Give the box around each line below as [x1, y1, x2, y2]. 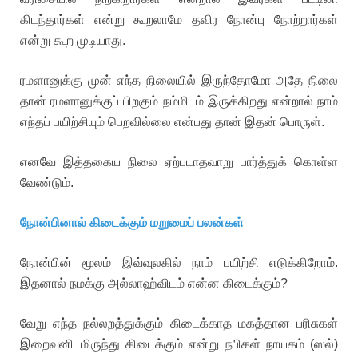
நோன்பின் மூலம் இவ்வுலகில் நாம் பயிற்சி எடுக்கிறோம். [20, 256, 338, 269]
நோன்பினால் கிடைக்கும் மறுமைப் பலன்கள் [20, 216, 244, 229]
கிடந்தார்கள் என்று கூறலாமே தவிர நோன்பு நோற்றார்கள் [20, 13, 338, 26]
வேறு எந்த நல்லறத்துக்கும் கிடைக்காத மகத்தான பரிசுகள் [20, 316, 338, 330]
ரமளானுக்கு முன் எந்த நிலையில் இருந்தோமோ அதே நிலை [20, 74, 338, 87]
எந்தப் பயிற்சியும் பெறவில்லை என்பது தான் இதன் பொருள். [20, 115, 324, 129]
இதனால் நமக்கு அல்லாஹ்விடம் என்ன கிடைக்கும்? [20, 276, 288, 290]
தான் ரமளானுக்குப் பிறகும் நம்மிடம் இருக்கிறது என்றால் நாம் [20, 94, 338, 108]
